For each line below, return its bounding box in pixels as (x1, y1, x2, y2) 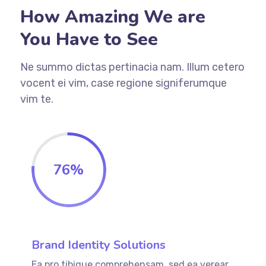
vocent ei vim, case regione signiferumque (20, 76, 227, 90)
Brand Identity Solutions (31, 236, 166, 253)
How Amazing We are (20, 4, 205, 29)
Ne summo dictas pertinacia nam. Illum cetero (20, 60, 245, 74)
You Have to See (20, 27, 158, 52)
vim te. (20, 92, 53, 106)
